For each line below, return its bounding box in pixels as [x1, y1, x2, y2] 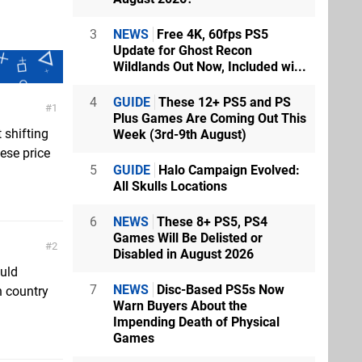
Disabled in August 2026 [113, 246, 254, 262]
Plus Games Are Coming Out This [113, 110, 306, 126]
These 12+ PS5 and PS [155, 94, 291, 110]
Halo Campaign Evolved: [155, 162, 300, 178]
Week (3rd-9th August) [113, 126, 246, 142]
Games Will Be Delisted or [113, 229, 263, 246]
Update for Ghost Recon [113, 42, 252, 58]
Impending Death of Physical [113, 314, 280, 330]
